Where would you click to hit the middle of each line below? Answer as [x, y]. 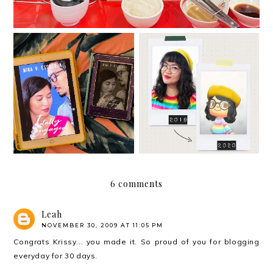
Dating [74, 99]
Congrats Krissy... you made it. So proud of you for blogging [136, 241]
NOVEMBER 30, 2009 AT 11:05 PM [103, 225]
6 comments [136, 183]
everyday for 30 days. [56, 255]
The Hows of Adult [74, 87]
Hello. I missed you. [199, 93]
